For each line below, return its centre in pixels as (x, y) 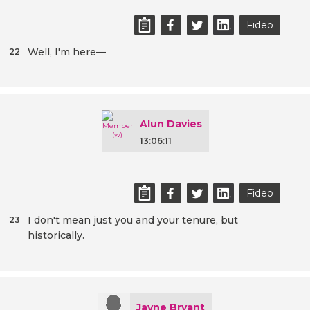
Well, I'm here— (67, 52)
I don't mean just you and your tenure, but (133, 220)
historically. (56, 236)
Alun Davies (171, 124)
